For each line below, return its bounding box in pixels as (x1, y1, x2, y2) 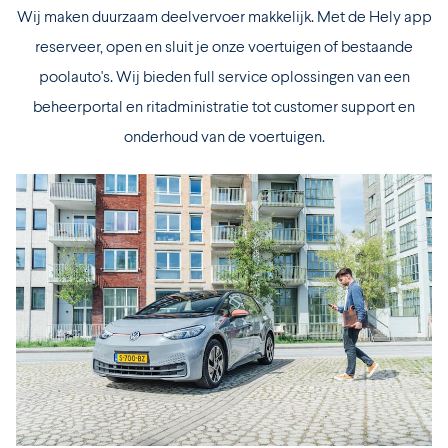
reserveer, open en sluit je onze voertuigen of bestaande (35, 36, 413, 56)
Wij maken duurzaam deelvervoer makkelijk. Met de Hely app (16, 6, 432, 26)
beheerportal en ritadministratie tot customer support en (33, 96, 415, 116)
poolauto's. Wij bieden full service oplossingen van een (38, 66, 410, 86)
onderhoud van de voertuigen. (123, 126, 325, 146)
